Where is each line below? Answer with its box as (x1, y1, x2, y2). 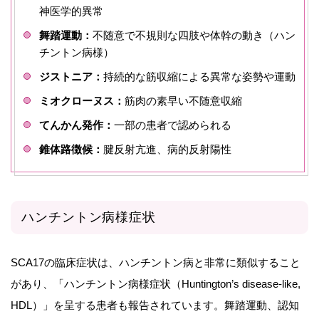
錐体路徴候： (39, 143, 103, 156)
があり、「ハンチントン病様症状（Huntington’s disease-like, (11, 278, 300, 291)
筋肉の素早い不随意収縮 (125, 95, 242, 108)
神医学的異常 (39, 5, 103, 18)
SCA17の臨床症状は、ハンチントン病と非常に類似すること (11, 256, 300, 269)
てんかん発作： (39, 119, 114, 132)
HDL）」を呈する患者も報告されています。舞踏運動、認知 (11, 299, 299, 312)
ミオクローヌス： (39, 95, 125, 108)
